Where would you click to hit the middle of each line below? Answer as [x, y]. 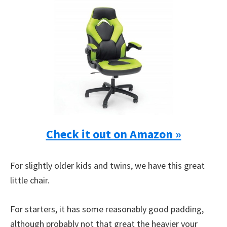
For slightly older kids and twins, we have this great [107, 165]
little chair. [30, 180]
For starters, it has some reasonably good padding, [107, 209]
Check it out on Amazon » [113, 134]
